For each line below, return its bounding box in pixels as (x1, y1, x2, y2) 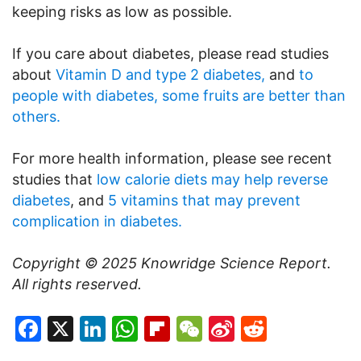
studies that (12, 171, 97, 189)
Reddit (267, 313, 346, 345)
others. (12, 108, 60, 126)
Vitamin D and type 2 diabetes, (56, 66, 265, 84)
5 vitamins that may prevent (108, 192, 301, 210)
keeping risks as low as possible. (12, 3, 232, 21)
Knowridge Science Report (141, 255, 327, 272)
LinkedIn (106, 313, 208, 345)
